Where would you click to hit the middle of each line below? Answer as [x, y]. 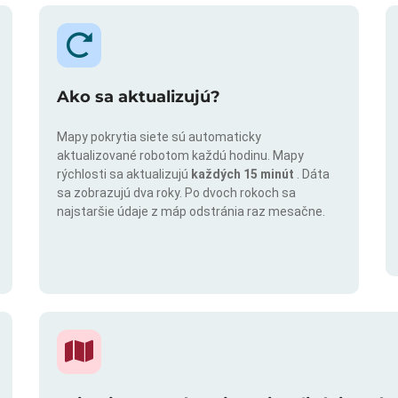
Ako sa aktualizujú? [139, 97]
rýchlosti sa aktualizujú [124, 175]
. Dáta [313, 175]
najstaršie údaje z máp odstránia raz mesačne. [191, 212]
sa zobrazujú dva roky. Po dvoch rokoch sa [176, 193]
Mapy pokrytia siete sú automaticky [159, 137]
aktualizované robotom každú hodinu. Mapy [180, 156]
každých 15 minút [244, 175]
